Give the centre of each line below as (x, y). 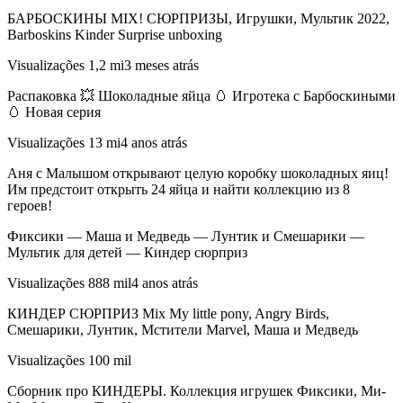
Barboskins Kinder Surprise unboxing (115, 35)
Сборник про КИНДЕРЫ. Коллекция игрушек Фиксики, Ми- (197, 391)
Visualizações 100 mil (69, 361)
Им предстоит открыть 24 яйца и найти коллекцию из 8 (179, 190)
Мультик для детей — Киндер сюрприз (127, 253)
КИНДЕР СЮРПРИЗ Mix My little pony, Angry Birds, (168, 314)
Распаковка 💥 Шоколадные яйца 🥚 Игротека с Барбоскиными (201, 96)
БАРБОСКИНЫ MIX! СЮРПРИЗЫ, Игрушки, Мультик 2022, (198, 19)
